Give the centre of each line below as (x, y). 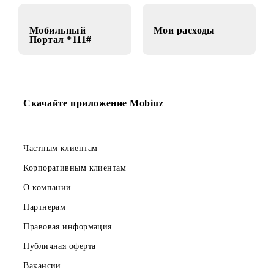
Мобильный (64, 64)
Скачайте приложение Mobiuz (104, 145)
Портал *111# (67, 74)
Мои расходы (205, 64)
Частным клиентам (67, 195)
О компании (53, 238)
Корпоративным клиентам (83, 217)
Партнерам (50, 260)
